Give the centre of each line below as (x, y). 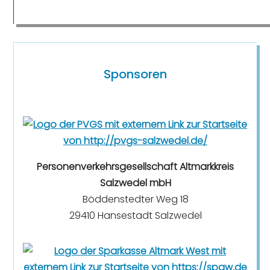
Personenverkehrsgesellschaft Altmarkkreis (135, 167)
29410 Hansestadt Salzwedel (135, 216)
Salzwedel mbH (135, 183)
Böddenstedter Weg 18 (135, 199)
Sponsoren (135, 74)
